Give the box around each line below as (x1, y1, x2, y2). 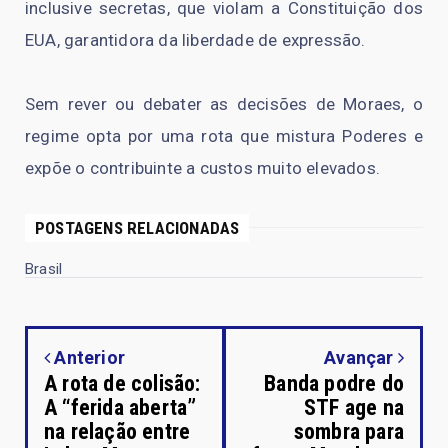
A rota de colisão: (44, 370, 201, 396)
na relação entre (44, 418, 191, 444)
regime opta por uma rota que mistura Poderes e (25, 125, 423, 146)
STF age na (304, 394, 404, 420)
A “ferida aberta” (44, 394, 197, 420)
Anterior (50, 346, 126, 368)
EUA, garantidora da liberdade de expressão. (25, 29, 366, 50)
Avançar (324, 346, 398, 368)
